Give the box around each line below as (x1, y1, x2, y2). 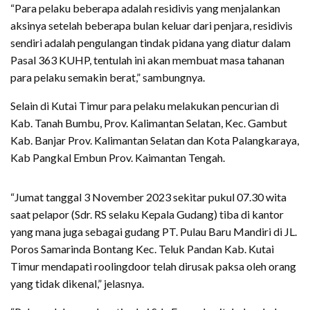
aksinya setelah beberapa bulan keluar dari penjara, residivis (10, 18, 293, 32)
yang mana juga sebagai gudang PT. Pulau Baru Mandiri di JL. (10, 224, 297, 238)
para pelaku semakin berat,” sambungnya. (10, 70, 205, 84)
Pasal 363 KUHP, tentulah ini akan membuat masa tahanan (10, 53, 284, 66)
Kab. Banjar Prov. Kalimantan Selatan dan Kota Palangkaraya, (10, 133, 299, 147)
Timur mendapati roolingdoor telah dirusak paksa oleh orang (10, 259, 296, 273)
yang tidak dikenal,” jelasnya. (10, 276, 144, 290)
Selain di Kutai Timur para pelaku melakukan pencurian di (10, 98, 279, 112)
